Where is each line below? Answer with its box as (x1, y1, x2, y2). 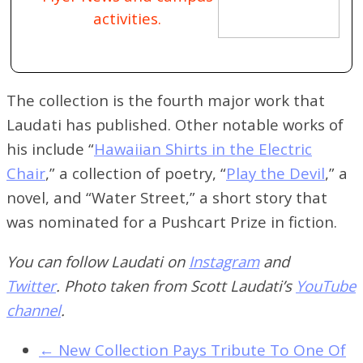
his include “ (6, 139, 94, 160)
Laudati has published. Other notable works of (6, 114, 344, 135)
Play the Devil (226, 163, 325, 184)
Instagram (189, 251, 259, 272)
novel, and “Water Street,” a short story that (6, 187, 327, 208)
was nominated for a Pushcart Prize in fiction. (6, 211, 337, 233)
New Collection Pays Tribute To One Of (54, 340, 346, 361)
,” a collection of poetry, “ (45, 163, 226, 184)
